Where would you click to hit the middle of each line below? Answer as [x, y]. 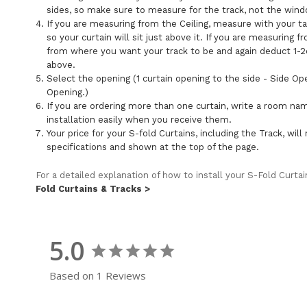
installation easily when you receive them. [139, 119]
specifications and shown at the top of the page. [153, 147]
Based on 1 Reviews [98, 275]
